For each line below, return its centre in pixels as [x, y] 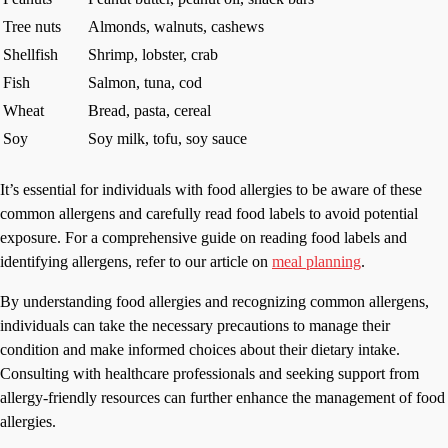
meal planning [316, 262]
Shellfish [30, 55]
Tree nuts [32, 27]
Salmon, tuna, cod [145, 83]
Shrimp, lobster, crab [153, 55]
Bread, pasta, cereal [149, 111]
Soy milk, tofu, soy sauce [167, 139]
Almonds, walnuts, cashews [176, 27]
